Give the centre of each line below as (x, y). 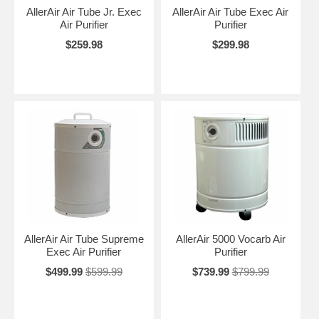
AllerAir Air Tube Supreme (84, 239)
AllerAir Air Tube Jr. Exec (84, 12)
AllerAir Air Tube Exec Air (231, 12)
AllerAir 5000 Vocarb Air (230, 239)
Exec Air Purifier (84, 252)
